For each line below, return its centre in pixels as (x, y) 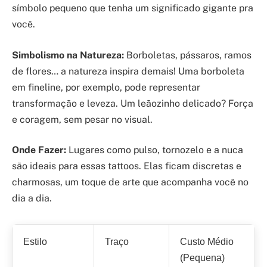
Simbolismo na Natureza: (68, 55)
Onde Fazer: (39, 150)
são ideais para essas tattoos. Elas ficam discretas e (127, 166)
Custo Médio (207, 242)
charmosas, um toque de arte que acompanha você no (130, 182)
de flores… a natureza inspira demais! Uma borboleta (128, 71)
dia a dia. (32, 198)
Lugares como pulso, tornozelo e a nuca (155, 150)
